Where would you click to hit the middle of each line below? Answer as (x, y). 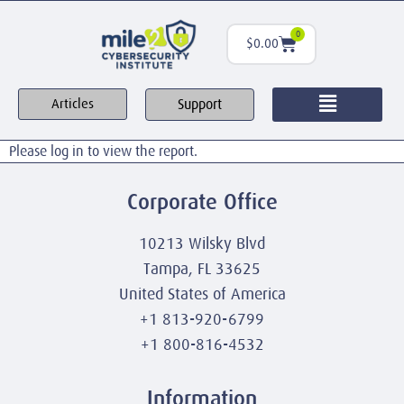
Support (200, 104)
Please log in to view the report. (103, 151)
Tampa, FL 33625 (202, 268)
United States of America (202, 294)
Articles (73, 104)
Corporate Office (202, 201)
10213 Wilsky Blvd (202, 243)
